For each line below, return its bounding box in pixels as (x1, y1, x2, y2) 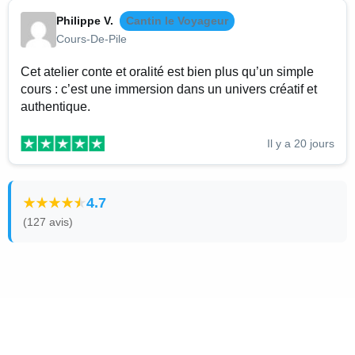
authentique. (21, 100, 90, 114)
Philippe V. (56, 14, 113, 28)
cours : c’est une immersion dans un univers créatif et (21, 82, 317, 97)
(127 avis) (23, 215, 73, 228)
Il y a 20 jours (267, 136, 334, 150)
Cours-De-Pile (56, 32, 127, 46)
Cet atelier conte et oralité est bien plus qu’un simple (21, 65, 314, 79)
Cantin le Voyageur (126, 14, 228, 28)
